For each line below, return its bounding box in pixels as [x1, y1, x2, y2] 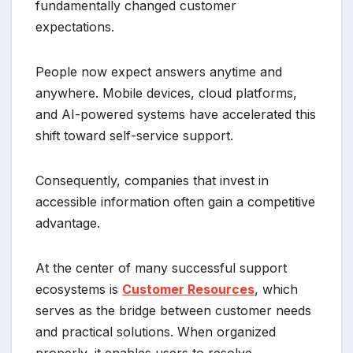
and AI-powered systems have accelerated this [35, 106, 316, 123]
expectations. [35, 19, 114, 35]
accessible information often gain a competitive [35, 194, 315, 210]
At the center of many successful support [35, 260, 287, 277]
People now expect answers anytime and [35, 64, 282, 80]
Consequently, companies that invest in [35, 173, 269, 189]
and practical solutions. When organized [35, 324, 276, 340]
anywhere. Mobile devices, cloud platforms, [35, 85, 297, 102]
